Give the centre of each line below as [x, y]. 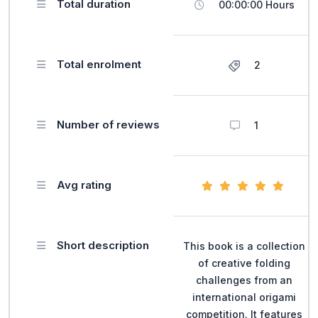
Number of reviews [108, 124]
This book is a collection [244, 246]
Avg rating [84, 185]
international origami [244, 297]
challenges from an [244, 280]
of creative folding [244, 263]
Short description [103, 245]
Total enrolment [99, 64]
